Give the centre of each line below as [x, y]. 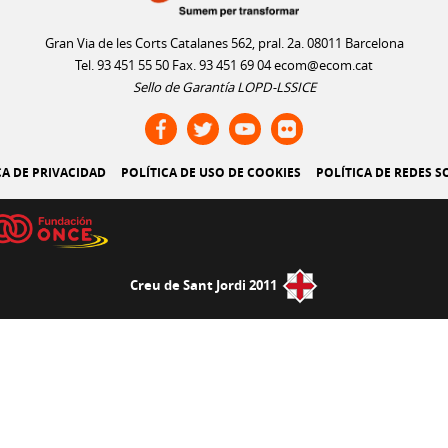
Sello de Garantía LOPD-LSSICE [224, 87]
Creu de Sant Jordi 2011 [203, 285]
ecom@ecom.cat [323, 65]
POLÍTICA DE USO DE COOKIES [210, 173]
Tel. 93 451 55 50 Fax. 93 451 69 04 [174, 65]
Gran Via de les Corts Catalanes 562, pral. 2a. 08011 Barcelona [224, 43]
